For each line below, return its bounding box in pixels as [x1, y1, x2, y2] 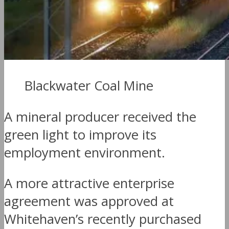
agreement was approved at [4, 192, 174, 211]
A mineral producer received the [4, 107, 196, 126]
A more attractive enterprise [4, 174, 174, 193]
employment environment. [4, 143, 165, 162]
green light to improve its [4, 125, 156, 144]
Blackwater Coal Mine [25, 77, 153, 95]
